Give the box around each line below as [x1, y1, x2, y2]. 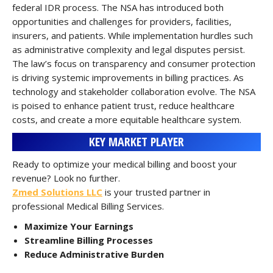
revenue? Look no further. [12, 172, 120, 184]
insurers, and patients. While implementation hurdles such [12, 29, 253, 41]
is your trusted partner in [102, 186, 210, 198]
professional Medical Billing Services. [12, 200, 164, 212]
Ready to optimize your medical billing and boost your [12, 158, 237, 170]
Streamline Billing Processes [24, 234, 153, 246]
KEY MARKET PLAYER [89, 133, 184, 150]
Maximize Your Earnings [24, 220, 133, 232]
